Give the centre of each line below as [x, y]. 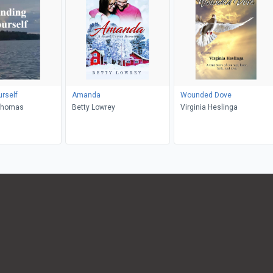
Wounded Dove [206, 95]
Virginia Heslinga [209, 107]
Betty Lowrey [93, 107]
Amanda [86, 95]
